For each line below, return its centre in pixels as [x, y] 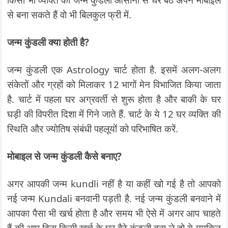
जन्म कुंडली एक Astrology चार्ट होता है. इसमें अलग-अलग [114, 69]
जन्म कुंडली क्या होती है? [48, 42]
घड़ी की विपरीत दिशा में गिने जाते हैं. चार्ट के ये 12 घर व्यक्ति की [114, 114]
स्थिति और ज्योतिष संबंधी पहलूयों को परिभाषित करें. [93, 129]
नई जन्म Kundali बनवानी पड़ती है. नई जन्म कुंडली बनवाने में [114, 198]
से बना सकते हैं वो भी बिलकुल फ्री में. [69, 15]
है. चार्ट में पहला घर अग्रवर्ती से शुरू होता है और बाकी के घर [114, 99]
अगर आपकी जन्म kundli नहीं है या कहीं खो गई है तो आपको [114, 183]
